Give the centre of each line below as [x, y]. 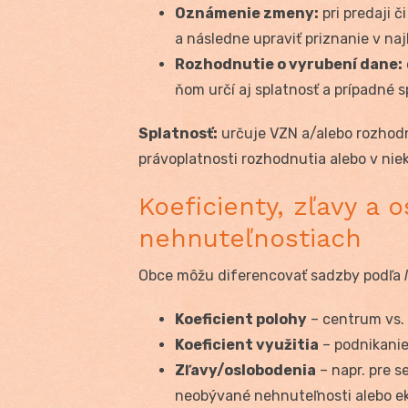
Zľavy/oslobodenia [245, 370]
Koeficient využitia [247, 344]
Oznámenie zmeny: [247, 13]
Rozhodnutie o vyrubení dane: [289, 64]
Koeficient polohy [241, 319]
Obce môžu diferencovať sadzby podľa [271, 275]
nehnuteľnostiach [250, 238]
